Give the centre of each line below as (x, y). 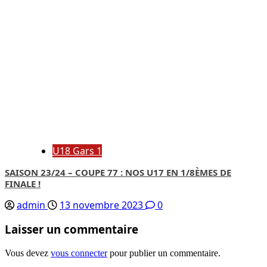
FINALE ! (23, 183)
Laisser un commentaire (72, 229)
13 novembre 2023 (103, 205)
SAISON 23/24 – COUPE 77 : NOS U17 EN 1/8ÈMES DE (118, 172)
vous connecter (79, 253)
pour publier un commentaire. (164, 253)
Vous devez (28, 253)
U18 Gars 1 (77, 150)
